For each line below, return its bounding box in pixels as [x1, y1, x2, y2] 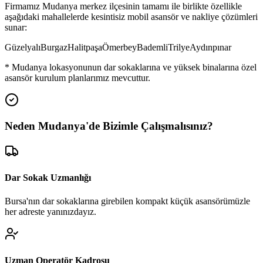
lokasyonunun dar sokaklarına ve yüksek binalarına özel [49, 62, 257, 72]
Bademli [137, 42, 168, 52]
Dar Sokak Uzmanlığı [5, 173, 91, 183]
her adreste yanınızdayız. [5, 206, 96, 217]
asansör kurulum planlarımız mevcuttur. [5, 72, 150, 83]
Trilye [168, 42, 190, 52]
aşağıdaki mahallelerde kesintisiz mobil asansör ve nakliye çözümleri [5, 11, 258, 22]
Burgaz [41, 42, 68, 52]
